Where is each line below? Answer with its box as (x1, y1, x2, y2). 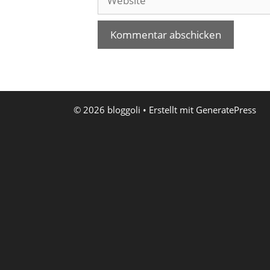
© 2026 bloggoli (74, 104, 140, 116)
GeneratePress (196, 104, 256, 116)
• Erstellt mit (140, 104, 196, 116)
